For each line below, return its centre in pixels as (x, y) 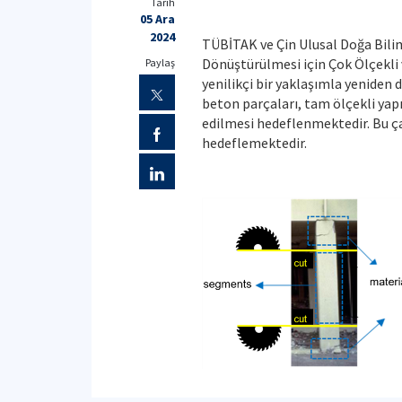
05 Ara (157, 19)
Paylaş (160, 62)
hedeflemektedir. (254, 143)
